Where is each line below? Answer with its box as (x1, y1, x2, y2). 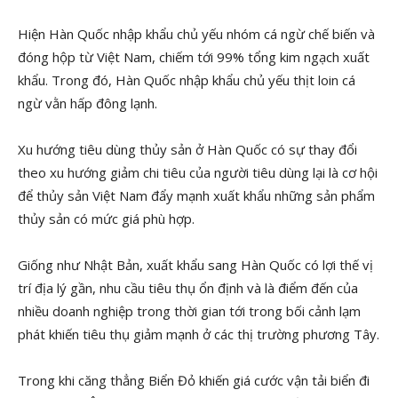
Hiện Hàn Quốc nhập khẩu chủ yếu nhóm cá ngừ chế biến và (18, 25, 375, 43)
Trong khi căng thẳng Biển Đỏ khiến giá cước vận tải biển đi (18, 371, 370, 389)
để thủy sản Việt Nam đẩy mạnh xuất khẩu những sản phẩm (18, 187, 375, 204)
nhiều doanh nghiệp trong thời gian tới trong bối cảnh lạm (18, 302, 361, 320)
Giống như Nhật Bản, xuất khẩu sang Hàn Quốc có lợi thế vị (18, 256, 373, 274)
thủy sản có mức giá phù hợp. (18, 210, 195, 227)
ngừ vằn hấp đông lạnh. (18, 94, 157, 112)
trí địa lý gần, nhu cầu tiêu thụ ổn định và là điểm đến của (18, 279, 358, 297)
